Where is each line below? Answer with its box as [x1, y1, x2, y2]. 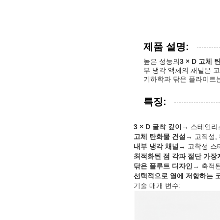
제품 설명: [143, 41, 189, 53]
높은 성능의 [143, 57, 180, 66]
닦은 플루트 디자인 [134, 162, 192, 170]
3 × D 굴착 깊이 [134, 123, 182, 131]
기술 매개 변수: [134, 182, 181, 190]
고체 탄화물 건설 [134, 133, 186, 141]
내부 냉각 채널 [134, 142, 179, 151]
